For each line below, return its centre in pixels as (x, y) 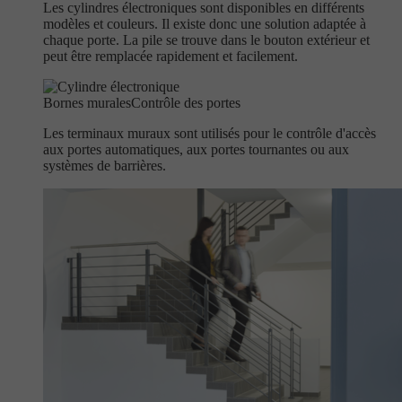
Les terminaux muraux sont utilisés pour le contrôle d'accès (210, 133)
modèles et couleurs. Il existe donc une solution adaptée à (205, 24)
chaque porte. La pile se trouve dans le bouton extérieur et (206, 40)
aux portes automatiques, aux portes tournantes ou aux (196, 149)
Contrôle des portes (186, 103)
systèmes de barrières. (105, 166)
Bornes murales (87, 103)
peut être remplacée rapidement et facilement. (170, 56)
